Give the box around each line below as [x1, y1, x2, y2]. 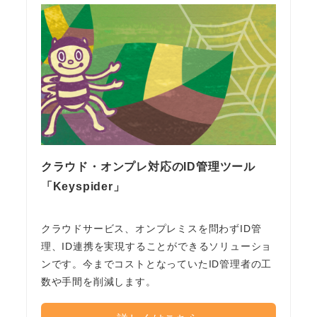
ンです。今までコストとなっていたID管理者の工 [40, 258, 272, 270]
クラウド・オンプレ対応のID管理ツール [40, 161, 255, 173]
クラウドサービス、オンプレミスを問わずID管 [40, 223, 262, 235]
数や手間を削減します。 [40, 276, 156, 288]
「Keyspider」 [40, 180, 125, 193]
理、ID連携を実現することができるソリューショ [40, 241, 272, 253]
